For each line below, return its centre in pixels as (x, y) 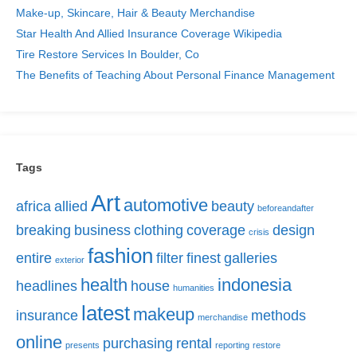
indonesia (255, 284)
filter (170, 258)
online (39, 342)
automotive (166, 205)
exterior (70, 259)
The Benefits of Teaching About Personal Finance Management (175, 75)
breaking (43, 230)
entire (34, 258)
